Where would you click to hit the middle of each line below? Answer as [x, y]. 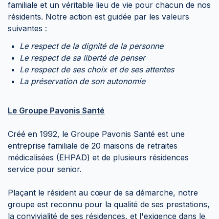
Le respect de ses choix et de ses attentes [97, 69]
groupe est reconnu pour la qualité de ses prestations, [109, 204]
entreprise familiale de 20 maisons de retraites [93, 146]
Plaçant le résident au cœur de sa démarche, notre [103, 193]
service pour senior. [45, 169]
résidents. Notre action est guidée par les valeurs [99, 17]
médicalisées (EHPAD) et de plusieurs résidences [98, 157]
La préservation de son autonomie [82, 81]
